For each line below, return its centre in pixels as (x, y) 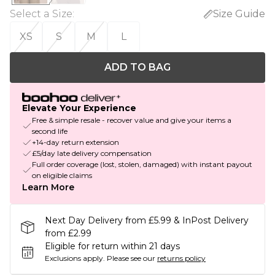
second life (50, 131)
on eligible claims (62, 176)
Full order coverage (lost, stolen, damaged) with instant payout (142, 165)
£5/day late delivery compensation (92, 153)
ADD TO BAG (137, 67)
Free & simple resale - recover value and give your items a (132, 120)
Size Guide (239, 14)
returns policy (181, 258)
